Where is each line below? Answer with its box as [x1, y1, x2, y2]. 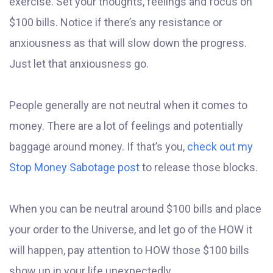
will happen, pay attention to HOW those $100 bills [9, 244, 249, 257]
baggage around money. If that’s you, [9, 140, 187, 154]
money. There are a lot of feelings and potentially [9, 119, 243, 133]
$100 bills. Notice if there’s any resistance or [9, 16, 222, 29]
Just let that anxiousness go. [9, 57, 149, 71]
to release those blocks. [140, 161, 258, 174]
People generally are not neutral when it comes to [9, 99, 247, 112]
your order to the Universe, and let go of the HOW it [9, 223, 252, 236]
